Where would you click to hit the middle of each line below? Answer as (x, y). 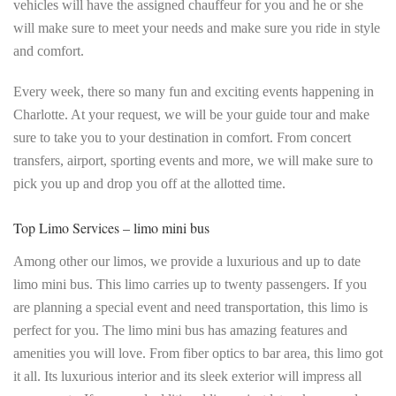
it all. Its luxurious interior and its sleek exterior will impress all (187, 376)
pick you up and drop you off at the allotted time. (149, 183)
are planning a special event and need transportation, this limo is (190, 307)
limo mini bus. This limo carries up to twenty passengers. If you (190, 284)
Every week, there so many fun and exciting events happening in (194, 91)
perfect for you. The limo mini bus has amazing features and (180, 330)
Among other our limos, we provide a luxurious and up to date (187, 261)
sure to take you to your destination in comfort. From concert (182, 137)
